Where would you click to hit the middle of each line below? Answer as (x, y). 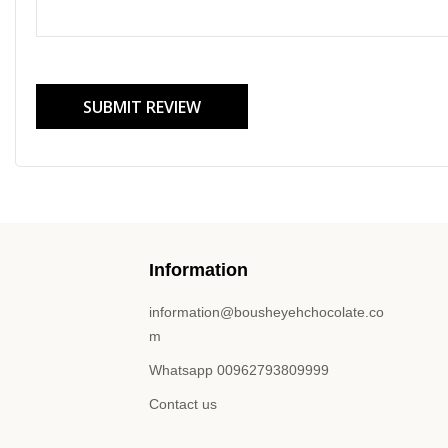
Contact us (183, 404)
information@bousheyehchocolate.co (267, 312)
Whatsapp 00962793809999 (239, 370)
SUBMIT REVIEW (142, 106)
